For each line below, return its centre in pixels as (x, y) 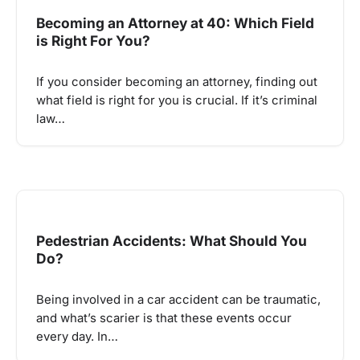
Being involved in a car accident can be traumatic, (178, 300)
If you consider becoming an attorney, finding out (177, 82)
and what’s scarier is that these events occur (164, 319)
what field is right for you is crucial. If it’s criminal (177, 100)
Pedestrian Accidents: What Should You (172, 241)
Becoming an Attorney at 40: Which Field (175, 22)
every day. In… (77, 337)
